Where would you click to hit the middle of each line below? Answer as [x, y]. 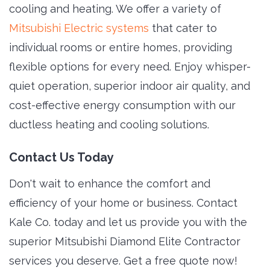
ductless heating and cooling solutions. [109, 124]
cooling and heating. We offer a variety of [115, 8]
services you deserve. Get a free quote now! [123, 260]
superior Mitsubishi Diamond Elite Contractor [125, 241]
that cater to [183, 28]
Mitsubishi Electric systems [79, 28]
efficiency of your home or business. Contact [123, 202]
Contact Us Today [61, 157]
